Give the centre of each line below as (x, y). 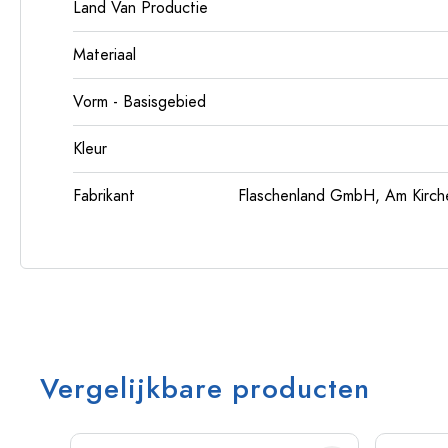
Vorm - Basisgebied (139, 102)
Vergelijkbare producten (205, 388)
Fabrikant (104, 196)
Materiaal (104, 55)
